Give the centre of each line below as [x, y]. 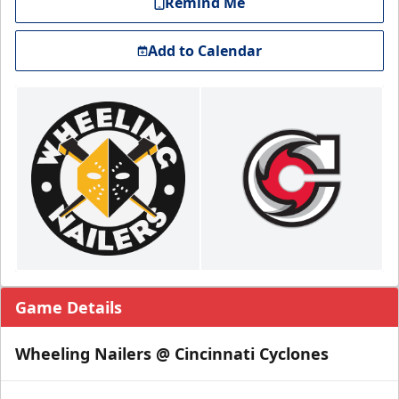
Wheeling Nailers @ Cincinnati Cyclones [172, 354]
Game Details [69, 307]
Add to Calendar [205, 51]
